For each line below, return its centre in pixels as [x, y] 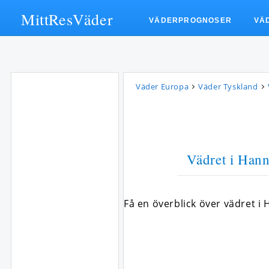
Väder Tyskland [228, 86]
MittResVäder [67, 19]
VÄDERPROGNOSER [191, 20]
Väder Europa [162, 86]
